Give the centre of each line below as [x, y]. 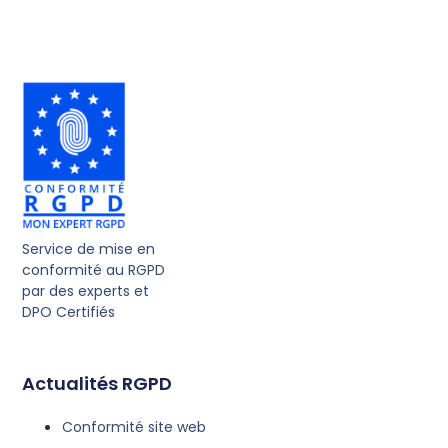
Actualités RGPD [97, 384]
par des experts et [86, 291]
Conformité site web [134, 427]
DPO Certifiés [69, 312]
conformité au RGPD [94, 270]
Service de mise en [89, 249]
